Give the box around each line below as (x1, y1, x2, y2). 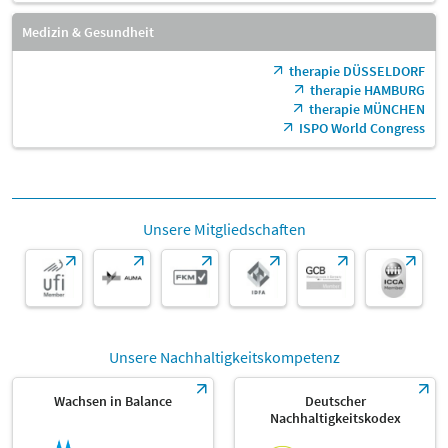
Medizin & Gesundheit (22, 22, 154, 41)
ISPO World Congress (299, 118, 425, 137)
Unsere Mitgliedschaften (142, 218, 306, 239)
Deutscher (304, 391, 366, 410)
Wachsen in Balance (54, 391, 172, 410)
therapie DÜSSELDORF (289, 61, 425, 80)
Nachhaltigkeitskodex (269, 408, 401, 427)
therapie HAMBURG (310, 80, 425, 99)
